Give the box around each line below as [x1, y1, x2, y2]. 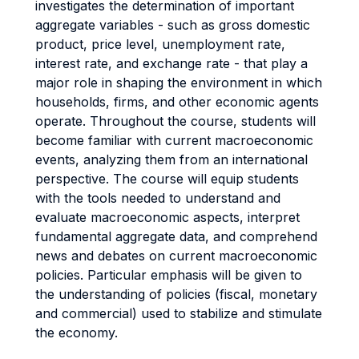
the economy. [35, 325, 118, 341]
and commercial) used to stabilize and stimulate [35, 305, 322, 321]
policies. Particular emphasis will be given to [35, 267, 302, 283]
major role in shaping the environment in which [35, 75, 322, 91]
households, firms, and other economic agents [35, 94, 319, 110]
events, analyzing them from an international [35, 151, 308, 167]
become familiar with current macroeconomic [35, 132, 313, 148]
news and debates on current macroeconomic [35, 248, 317, 264]
